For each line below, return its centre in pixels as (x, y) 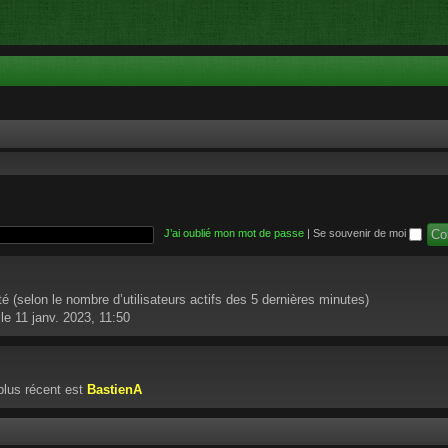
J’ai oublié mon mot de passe (233, 233)
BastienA (114, 389)
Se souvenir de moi (360, 233)
